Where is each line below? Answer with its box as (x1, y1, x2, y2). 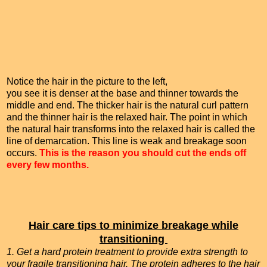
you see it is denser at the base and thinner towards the (7, 88, 238, 99)
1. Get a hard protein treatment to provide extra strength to (7, 247, 248, 257)
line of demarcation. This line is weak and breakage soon (7, 136, 247, 147)
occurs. (7, 148, 39, 159)
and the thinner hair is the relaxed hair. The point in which (7, 112, 247, 123)
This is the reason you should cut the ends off (39, 148, 246, 159)
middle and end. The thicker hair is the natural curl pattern (7, 100, 249, 111)
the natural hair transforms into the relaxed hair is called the (7, 124, 255, 135)
